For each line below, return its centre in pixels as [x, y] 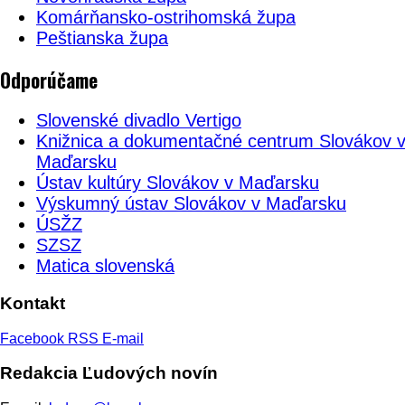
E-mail [123, 338]
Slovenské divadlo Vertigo [139, 121]
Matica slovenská [105, 266]
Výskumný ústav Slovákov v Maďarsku [191, 204]
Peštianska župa [102, 38]
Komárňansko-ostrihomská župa [166, 17]
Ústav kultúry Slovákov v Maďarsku [178, 183]
